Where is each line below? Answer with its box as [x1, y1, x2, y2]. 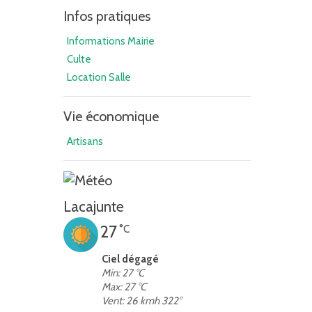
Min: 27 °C [102, 267, 144, 279]
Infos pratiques [63, 8, 150, 24]
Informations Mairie [67, 35, 155, 47]
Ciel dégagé [102, 253, 159, 265]
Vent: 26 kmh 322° [102, 295, 181, 307]
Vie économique [63, 108, 159, 125]
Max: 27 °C [102, 281, 146, 293]
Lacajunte [63, 198, 124, 215]
